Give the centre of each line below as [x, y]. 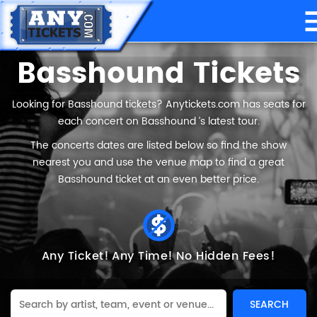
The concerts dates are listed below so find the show [158, 145]
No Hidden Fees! [226, 256]
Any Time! [143, 256]
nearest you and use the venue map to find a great [158, 162]
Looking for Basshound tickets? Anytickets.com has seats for [158, 104]
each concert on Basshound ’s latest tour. [158, 121]
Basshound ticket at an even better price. [158, 179]
